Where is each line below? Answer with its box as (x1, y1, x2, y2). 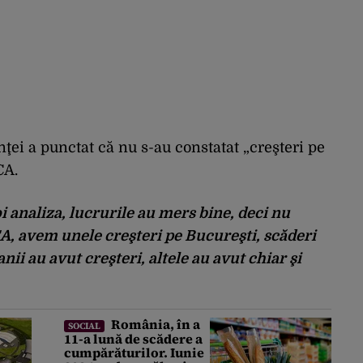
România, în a (109, 315, 200, 334)
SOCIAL (68, 319, 100, 333)
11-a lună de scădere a (64, 330, 203, 348)
